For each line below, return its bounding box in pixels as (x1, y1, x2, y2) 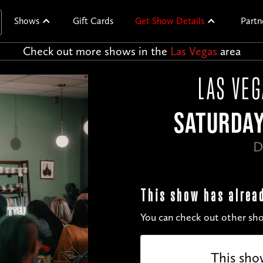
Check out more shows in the (22, 44, 170, 58)
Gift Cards (73, 15, 114, 26)
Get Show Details (135, 15, 205, 26)
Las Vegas (170, 44, 217, 58)
